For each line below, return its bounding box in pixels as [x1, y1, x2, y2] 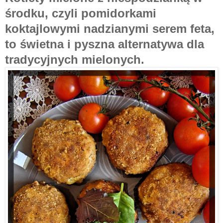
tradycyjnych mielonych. [5, 53, 144, 67]
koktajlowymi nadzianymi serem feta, [5, 22, 215, 36]
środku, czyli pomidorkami [5, 6, 156, 20]
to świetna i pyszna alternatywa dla [5, 37, 204, 51]
